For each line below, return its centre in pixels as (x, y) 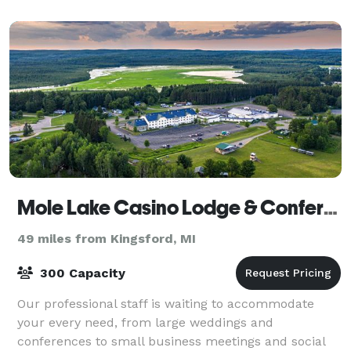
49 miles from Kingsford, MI (107, 238)
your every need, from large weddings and (145, 322)
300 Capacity (81, 273)
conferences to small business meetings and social (171, 341)
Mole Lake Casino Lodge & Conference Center (331, 207)
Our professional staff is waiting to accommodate (166, 303)
